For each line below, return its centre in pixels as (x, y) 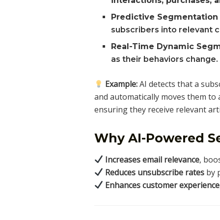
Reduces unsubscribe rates (155, 172)
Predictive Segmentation (165, 17)
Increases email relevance (152, 159)
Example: (122, 84)
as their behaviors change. (165, 59)
